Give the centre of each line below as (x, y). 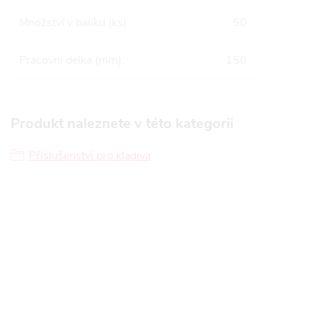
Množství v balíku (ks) (73, 23)
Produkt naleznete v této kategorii (122, 123)
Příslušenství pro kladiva (90, 156)
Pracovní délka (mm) (70, 60)
